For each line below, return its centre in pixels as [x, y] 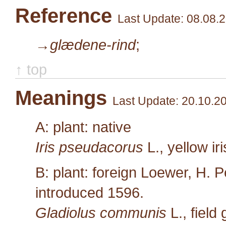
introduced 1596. [90, 192]
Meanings [64, 98]
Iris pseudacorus [91, 147]
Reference [66, 15]
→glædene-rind [86, 44]
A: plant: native [83, 127]
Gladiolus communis [103, 212]
